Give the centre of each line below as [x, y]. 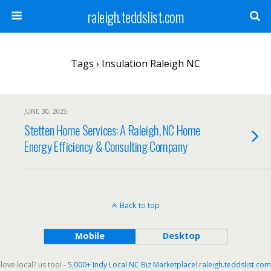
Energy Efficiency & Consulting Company [106, 146]
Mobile [90, 236]
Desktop [181, 236]
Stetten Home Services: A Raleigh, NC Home [112, 130]
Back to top [139, 205]
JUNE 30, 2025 [45, 111]
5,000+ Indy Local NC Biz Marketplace [131, 265]
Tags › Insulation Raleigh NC [135, 64]
